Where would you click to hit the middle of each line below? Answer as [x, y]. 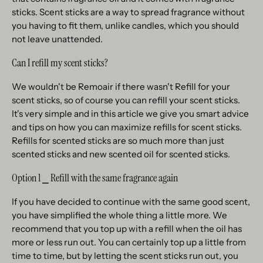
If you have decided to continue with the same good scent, [131, 201]
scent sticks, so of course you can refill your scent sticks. [126, 100]
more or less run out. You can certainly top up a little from [129, 242]
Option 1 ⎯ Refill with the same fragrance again [95, 178]
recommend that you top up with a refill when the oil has [127, 228]
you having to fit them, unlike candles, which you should [125, 25]
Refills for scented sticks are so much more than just [118, 140]
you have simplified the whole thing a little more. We [119, 215]
